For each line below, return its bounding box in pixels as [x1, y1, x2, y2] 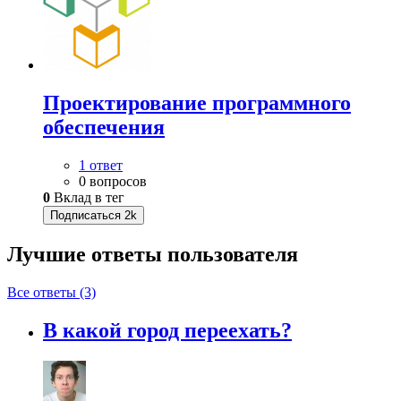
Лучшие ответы [7, 243, 167, 267]
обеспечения [43, 115, 165, 140]
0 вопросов [79, 174, 147, 190]
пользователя [167, 243, 298, 267]
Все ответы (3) [7, 284, 96, 300]
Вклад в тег [50, 190, 124, 206]
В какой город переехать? [43, 318, 292, 342]
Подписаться [50, 209, 121, 223]
